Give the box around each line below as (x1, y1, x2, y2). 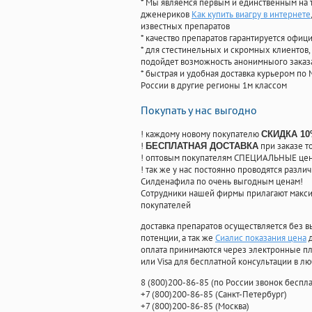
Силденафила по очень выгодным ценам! (141, 175, 303, 188)
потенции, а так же (141, 232, 215, 244)
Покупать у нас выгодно (141, 103, 257, 118)
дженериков (141, 8, 192, 21)
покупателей (141, 199, 191, 212)
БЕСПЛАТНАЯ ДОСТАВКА (146, 141, 258, 152)
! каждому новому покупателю (141, 128, 261, 141)
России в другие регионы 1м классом (141, 79, 287, 92)
